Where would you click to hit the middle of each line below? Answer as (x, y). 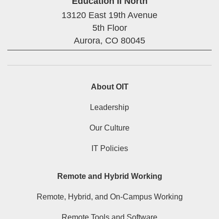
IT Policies (109, 148)
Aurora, (88, 41)
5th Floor (109, 28)
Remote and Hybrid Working (109, 176)
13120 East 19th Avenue (109, 15)
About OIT (109, 87)
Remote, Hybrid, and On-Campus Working (109, 197)
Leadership (109, 107)
